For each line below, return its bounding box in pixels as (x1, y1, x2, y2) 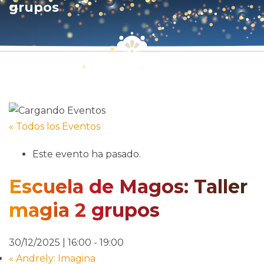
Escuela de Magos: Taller (9, 174, 247, 198)
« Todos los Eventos (9, 121, 100, 133)
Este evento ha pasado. (32, 148, 141, 160)
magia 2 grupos (9, 198, 160, 222)
